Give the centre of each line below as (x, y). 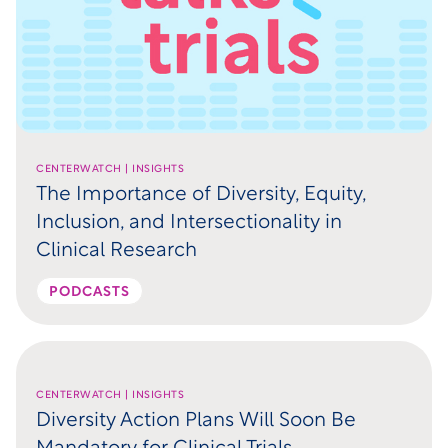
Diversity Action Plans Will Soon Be (196, 420)
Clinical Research (116, 250)
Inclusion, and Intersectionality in (189, 222)
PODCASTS (89, 292)
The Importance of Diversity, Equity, (201, 194)
